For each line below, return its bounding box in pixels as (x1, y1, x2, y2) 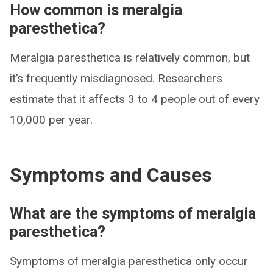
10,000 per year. (10, 113, 93, 127)
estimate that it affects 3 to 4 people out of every (10, 92, 260, 107)
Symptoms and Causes (10, 163, 212, 187)
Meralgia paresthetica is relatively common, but (10, 51, 250, 65)
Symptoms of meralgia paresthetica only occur (10, 254, 248, 269)
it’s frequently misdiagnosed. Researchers (10, 71, 222, 86)
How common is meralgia (10, 1, 182, 19)
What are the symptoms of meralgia (10, 205, 256, 223)
